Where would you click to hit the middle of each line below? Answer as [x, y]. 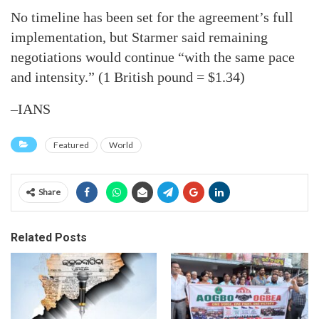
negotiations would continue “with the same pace [153, 57]
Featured [71, 145]
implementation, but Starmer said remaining [139, 37]
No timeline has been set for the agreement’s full [152, 17]
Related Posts [49, 238]
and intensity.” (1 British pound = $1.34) [128, 77]
